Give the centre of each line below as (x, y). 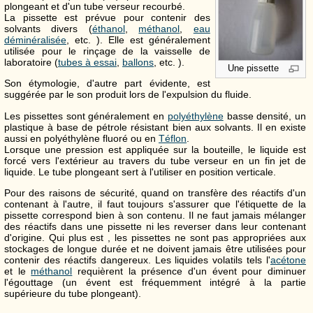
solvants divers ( (48, 28)
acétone (288, 260)
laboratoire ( (31, 62)
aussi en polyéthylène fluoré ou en (81, 138)
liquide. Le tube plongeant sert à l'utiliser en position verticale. (140, 172)
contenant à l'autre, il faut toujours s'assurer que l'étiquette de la (155, 204)
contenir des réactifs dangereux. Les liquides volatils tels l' (137, 260)
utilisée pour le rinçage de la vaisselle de (107, 51)
